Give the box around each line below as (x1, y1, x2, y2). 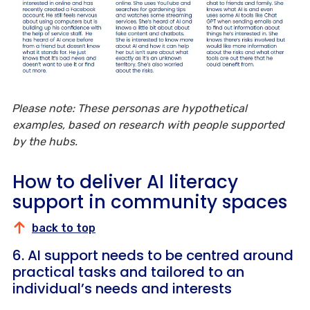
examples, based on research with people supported (12, 118, 284, 131)
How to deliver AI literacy (12, 169, 238, 194)
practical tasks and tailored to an (12, 262, 244, 282)
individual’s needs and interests (12, 278, 232, 298)
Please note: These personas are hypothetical (12, 101, 247, 115)
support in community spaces (12, 189, 287, 215)
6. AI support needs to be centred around (12, 245, 293, 265)
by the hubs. (12, 134, 77, 148)
